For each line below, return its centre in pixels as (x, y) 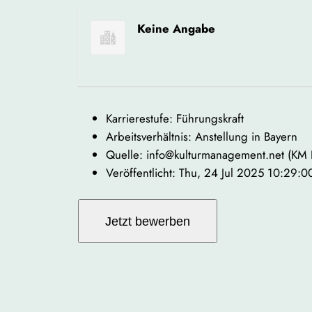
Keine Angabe (176, 28)
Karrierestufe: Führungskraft (175, 119)
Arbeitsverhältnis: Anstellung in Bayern (202, 137)
